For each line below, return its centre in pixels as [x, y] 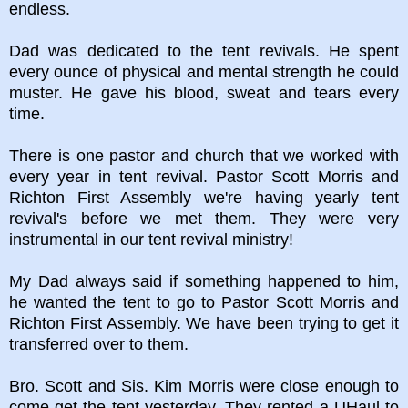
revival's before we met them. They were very [204, 218]
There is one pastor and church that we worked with [204, 155]
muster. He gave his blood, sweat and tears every [204, 92]
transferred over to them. [101, 344]
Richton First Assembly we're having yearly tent [204, 197]
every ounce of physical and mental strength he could [204, 71]
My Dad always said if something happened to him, [204, 281]
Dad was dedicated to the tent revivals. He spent [204, 51]
